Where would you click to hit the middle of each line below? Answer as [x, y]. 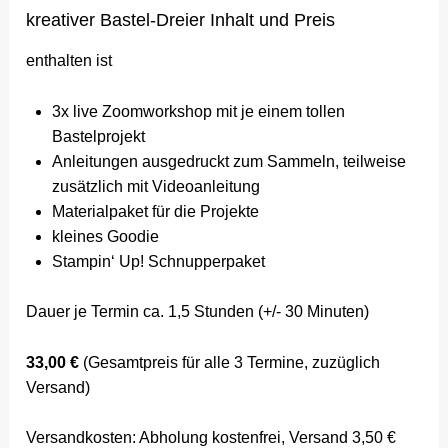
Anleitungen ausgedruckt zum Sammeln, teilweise [228, 161]
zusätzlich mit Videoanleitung [155, 186]
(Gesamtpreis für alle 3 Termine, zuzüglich [232, 362]
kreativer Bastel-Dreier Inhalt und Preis [181, 19]
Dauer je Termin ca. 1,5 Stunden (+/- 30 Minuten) [198, 312]
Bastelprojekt [98, 136]
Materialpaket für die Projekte [155, 211]
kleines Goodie [105, 236]
